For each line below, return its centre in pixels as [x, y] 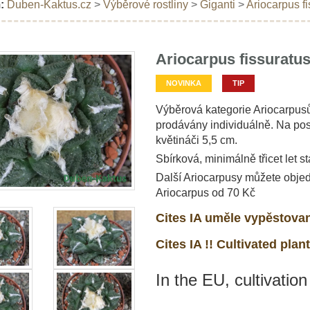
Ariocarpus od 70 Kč [205, 192]
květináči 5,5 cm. [196, 140]
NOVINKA [183, 83]
